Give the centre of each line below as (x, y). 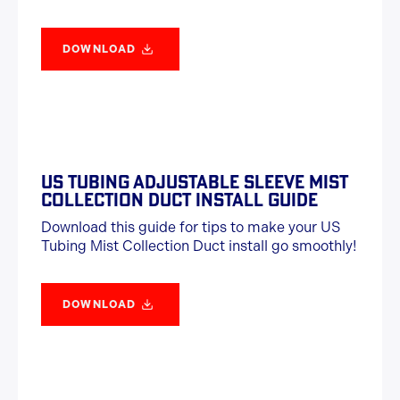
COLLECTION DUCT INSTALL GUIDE (179, 200)
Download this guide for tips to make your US (191, 227)
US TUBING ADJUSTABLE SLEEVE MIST (195, 182)
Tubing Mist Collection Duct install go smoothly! (199, 246)
